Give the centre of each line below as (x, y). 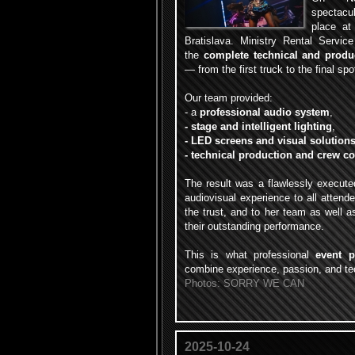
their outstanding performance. (254, 226)
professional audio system (265, 112)
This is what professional (250, 255)
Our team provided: (229, 98)
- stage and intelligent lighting (258, 126)
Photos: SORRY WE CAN (244, 283)
